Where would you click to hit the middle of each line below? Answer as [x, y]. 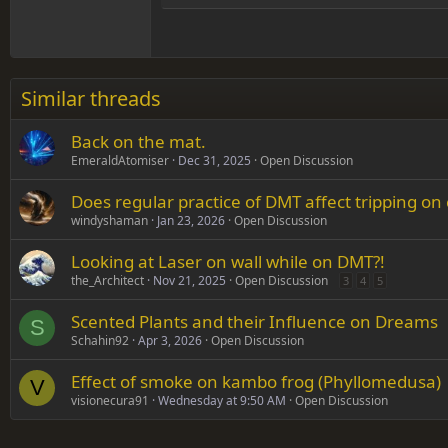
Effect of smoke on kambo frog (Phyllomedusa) [256, 382]
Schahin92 [100, 341]
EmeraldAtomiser [120, 161]
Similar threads [91, 99]
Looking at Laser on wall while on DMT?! [228, 262]
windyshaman [109, 221]
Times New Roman [283, 81]
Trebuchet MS [267, 111]
